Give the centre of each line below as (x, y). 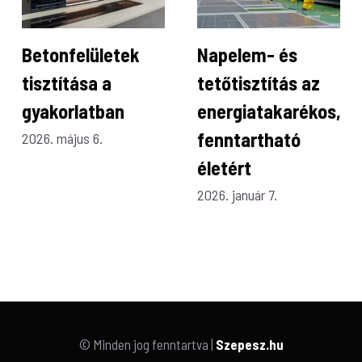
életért (225, 167)
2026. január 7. (238, 194)
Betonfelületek (81, 54)
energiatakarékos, (269, 111)
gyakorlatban (74, 111)
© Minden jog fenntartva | (147, 345)
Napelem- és (248, 54)
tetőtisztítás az (259, 82)
